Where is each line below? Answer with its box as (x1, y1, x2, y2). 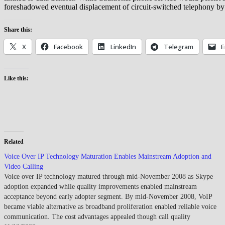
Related (4, 138, 24, 145)
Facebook (54, 42, 83, 51)
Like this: (4, 74, 29, 82)
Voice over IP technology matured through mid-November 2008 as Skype (4, 172, 213, 180)
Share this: (4, 26, 32, 33)
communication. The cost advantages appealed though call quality (4, 212, 190, 220)
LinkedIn (110, 42, 136, 51)
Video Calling (4, 162, 43, 170)
